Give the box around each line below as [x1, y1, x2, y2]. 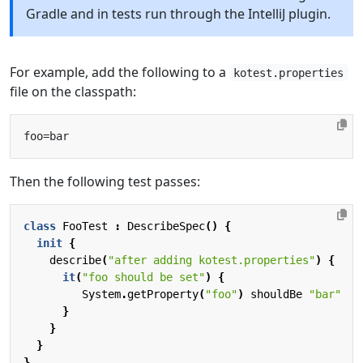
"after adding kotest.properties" [108, 253, 315, 267]
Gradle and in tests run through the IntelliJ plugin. [26, 4, 331, 23]
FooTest [62, 219, 108, 233]
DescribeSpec [127, 219, 205, 233]
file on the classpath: [10, 82, 136, 100]
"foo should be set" [82, 270, 205, 284]
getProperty [127, 287, 199, 301]
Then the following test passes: [10, 172, 200, 190]
